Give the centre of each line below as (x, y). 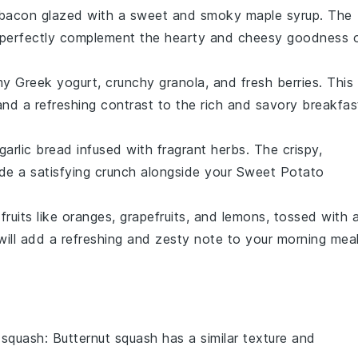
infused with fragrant (141, 149)
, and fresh (241, 82)
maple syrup (282, 15)
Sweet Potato (280, 172)
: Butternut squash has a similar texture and (180, 338)
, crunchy (128, 82)
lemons (244, 217)
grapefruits (153, 217)
